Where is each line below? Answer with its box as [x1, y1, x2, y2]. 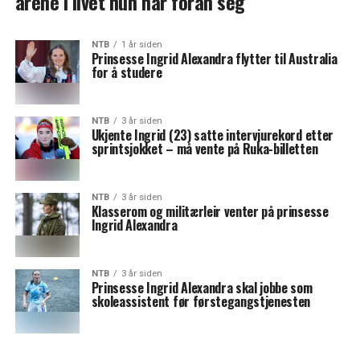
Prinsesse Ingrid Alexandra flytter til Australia [91, 49, 337, 68]
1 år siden [121, 39, 162, 50]
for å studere [91, 63, 162, 82]
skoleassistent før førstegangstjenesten [91, 292, 311, 311]
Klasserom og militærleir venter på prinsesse [91, 202, 329, 221]
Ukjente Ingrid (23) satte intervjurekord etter [91, 125, 333, 145]
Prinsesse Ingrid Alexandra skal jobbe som [91, 278, 313, 297]
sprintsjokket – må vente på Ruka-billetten [91, 139, 318, 158]
